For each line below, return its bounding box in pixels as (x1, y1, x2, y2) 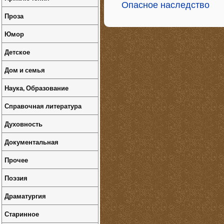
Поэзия (4, 173, 27, 182)
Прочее (4, 155, 28, 164)
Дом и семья (4, 65, 45, 74)
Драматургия (4, 191, 46, 200)
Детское (4, 47, 30, 56)
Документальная (4, 137, 58, 146)
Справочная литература (4, 101, 81, 110)
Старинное (4, 209, 39, 218)
